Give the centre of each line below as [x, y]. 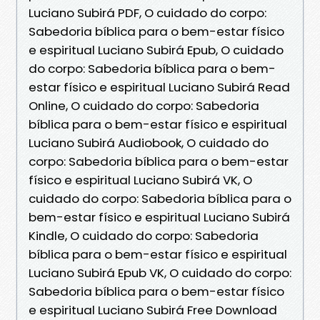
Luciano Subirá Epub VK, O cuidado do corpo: [160, 272]
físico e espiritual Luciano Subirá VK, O [140, 180]
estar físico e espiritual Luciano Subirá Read [159, 87]
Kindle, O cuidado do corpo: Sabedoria [144, 235]
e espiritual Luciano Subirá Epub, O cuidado [156, 50]
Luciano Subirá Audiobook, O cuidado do [149, 142]
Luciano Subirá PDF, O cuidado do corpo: [147, 12]
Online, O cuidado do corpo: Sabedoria [144, 105]
